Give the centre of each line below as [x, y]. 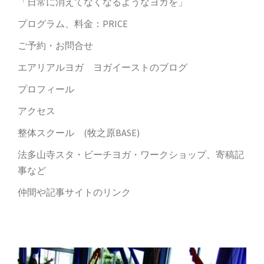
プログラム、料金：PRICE [73, 23]
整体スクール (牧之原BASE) [79, 132]
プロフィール [46, 89]
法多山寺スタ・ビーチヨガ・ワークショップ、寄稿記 [131, 154]
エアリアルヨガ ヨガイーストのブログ [103, 67]
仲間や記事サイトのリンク [74, 192]
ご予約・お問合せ [55, 45]
